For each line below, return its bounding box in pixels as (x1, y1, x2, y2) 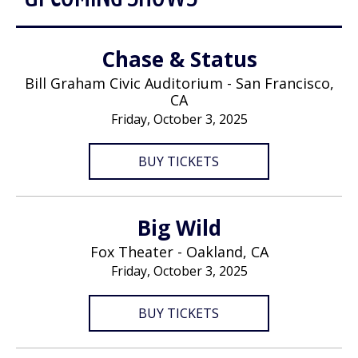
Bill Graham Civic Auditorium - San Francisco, (24, 74, 334, 93)
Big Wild (137, 213, 221, 242)
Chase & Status (101, 45, 257, 74)
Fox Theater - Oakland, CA (89, 242, 268, 261)
